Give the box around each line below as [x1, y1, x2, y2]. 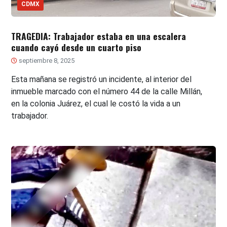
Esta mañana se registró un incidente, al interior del [11, 74, 192, 84]
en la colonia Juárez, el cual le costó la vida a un [11, 98, 181, 108]
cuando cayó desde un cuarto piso [11, 40, 142, 54]
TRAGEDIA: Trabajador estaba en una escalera [11, 29, 186, 43]
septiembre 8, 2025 [17, 56, 75, 64]
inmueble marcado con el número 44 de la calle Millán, [11, 86, 203, 96]
